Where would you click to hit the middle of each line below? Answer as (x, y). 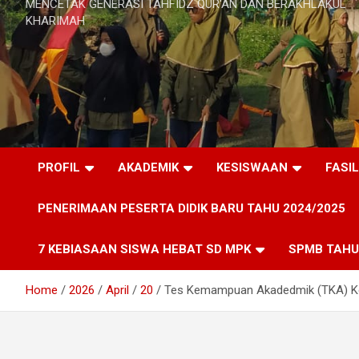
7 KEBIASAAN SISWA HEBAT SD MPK (144, 249)
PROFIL (59, 167)
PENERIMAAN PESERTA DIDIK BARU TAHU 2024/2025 (192, 208)
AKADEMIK (148, 167)
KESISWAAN (252, 167)
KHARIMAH (55, 20)
